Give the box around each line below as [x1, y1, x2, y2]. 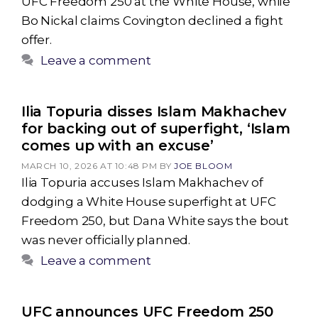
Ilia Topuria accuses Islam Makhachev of [21, 175, 263, 190]
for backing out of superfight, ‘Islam [21, 120, 290, 137]
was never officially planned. [21, 233, 191, 247]
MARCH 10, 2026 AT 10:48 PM [21, 160, 158, 171]
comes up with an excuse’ [21, 137, 214, 154]
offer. [21, 33, 52, 47]
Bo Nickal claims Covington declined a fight [21, 13, 283, 28]
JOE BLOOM [174, 160, 233, 171]
